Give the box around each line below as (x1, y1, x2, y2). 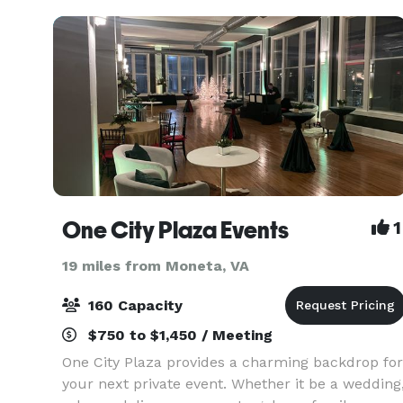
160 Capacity (84, 297, 183, 314)
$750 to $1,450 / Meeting (84, 327, 273, 344)
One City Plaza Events (62, 217, 289, 244)
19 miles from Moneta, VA (62, 257, 249, 274)
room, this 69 (62, 8, 153, 25)
